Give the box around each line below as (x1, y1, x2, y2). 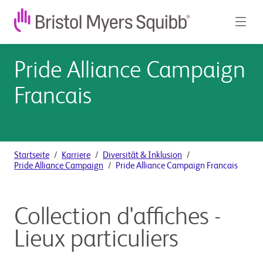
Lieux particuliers (14, 228, 178, 252)
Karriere (62, 151, 90, 160)
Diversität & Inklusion (103, 151, 182, 160)
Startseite (14, 151, 49, 160)
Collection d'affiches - (14, 205, 221, 230)
